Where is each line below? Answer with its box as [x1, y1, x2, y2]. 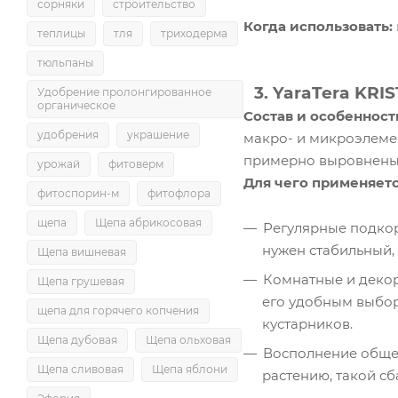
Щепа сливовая [37, 362, 123, 376]
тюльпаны [37, 56, 93, 69]
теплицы [37, 27, 85, 40]
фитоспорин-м [37, 187, 119, 200]
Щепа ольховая [146, 333, 231, 346]
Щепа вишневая [37, 245, 126, 259]
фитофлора [147, 187, 211, 200]
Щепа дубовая [37, 333, 117, 346]
